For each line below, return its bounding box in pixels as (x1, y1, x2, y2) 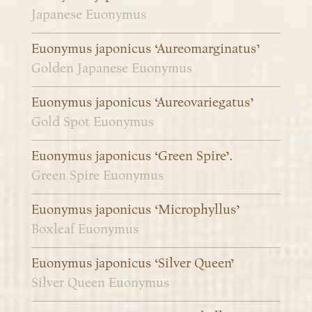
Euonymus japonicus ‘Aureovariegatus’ (31, 95, 253, 111)
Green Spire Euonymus (31, 168, 164, 184)
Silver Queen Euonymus (31, 275, 169, 291)
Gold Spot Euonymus (31, 114, 154, 130)
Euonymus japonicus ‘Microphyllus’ (31, 202, 240, 218)
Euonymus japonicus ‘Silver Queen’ (31, 256, 234, 272)
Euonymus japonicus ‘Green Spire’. (31, 148, 233, 164)
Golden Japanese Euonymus (31, 61, 192, 77)
